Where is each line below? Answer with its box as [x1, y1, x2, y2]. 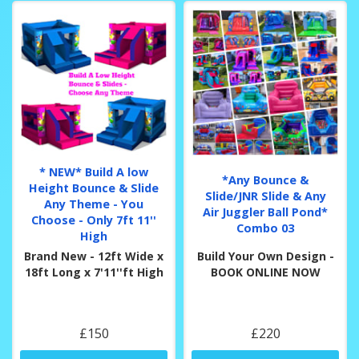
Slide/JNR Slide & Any [204, 188, 326, 204]
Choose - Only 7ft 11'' [31, 212, 156, 228]
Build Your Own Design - [196, 248, 334, 264]
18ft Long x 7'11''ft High [24, 264, 163, 280]
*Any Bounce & [222, 172, 309, 188]
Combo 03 [236, 220, 294, 236]
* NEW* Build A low [39, 164, 148, 180]
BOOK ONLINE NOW [210, 264, 321, 280]
